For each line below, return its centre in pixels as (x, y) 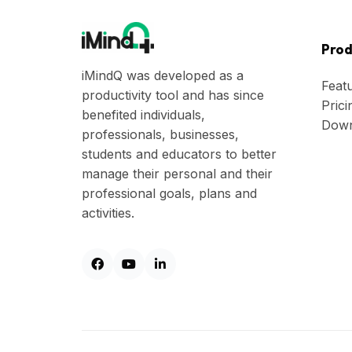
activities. (108, 213)
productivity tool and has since (173, 95)
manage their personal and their (177, 174)
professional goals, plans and (169, 194)
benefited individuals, (143, 115)
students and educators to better (179, 154)
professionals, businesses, (160, 135)
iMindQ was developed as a (163, 76)
